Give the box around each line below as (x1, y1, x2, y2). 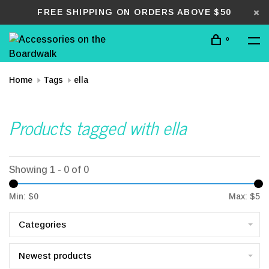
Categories (19, 219, 66, 229)
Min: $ (9, 192, 34, 201)
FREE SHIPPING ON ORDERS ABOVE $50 (37, 7, 232, 17)
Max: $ (229, 192, 255, 201)
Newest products (19, 250, 91, 261)
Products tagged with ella (9, 112, 187, 142)
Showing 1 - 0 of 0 (9, 165, 89, 175)
